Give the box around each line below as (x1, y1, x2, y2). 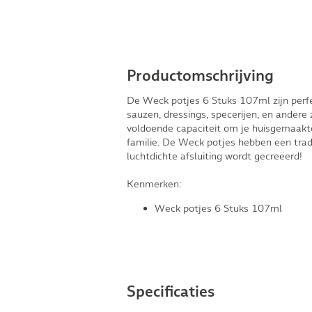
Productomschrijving (127, 68, 274, 84)
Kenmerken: (127, 178, 182, 191)
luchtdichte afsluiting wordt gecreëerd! (127, 150, 302, 163)
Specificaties (127, 284, 214, 301)
